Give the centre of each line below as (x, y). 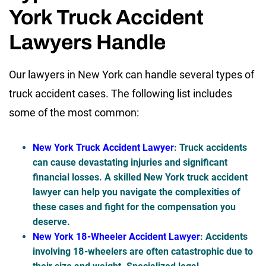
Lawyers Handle (87, 42)
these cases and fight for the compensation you (134, 207)
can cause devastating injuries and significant (130, 163)
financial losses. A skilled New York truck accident (140, 178)
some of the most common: (74, 113)
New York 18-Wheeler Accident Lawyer (116, 237)
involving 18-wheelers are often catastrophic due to (143, 252)
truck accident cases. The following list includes (121, 94)
